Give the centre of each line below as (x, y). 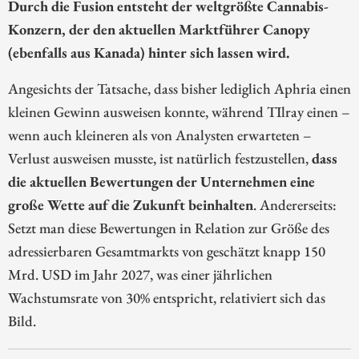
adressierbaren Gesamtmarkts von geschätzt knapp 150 (167, 250)
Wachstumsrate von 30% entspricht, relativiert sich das (167, 297)
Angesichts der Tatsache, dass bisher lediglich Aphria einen (179, 88)
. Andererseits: (295, 204)
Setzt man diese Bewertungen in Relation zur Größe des (169, 227)
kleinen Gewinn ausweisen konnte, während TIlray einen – (179, 111)
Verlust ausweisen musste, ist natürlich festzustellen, (160, 157)
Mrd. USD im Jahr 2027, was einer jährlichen (140, 274)
